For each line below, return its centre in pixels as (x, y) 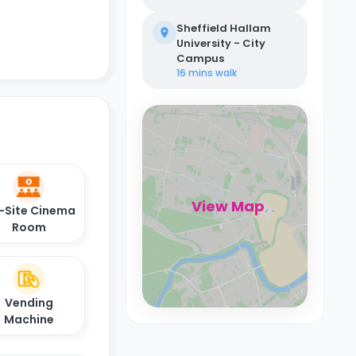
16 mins (195, 73)
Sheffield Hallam (224, 28)
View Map (228, 206)
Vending (29, 302)
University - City (221, 43)
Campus (200, 58)
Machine (29, 319)
